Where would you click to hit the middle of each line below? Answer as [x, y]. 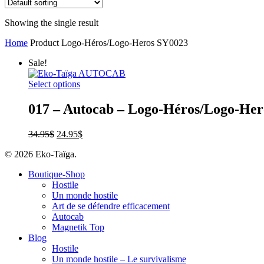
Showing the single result [52, 23]
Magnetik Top [78, 227]
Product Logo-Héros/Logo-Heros [93, 43]
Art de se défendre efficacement [111, 206]
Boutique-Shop [57, 174]
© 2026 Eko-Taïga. [41, 154]
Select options [54, 84]
